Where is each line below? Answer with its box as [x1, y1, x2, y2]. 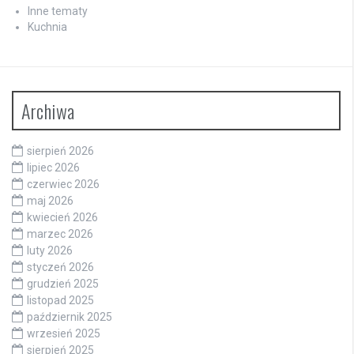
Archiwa [21, 96, 75, 125]
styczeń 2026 [27, 260, 94, 273]
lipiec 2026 [27, 160, 80, 174]
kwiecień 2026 [27, 210, 98, 224]
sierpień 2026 [27, 144, 94, 157]
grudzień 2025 [27, 277, 99, 290]
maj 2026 [27, 194, 73, 207]
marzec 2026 [27, 227, 93, 240]
